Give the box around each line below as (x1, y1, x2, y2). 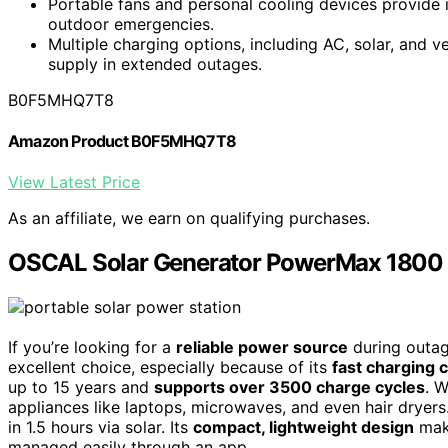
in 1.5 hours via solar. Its (8, 417, 193, 438)
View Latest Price (8, 172, 140, 193)
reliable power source (176, 337, 348, 358)
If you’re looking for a (8, 337, 176, 358)
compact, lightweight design (193, 417, 414, 438)
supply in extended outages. (48, 53, 262, 74)
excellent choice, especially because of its (8, 357, 332, 378)
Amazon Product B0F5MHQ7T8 (8, 130, 236, 151)
